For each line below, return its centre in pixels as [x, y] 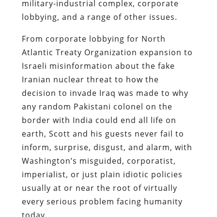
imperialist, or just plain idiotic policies [102, 174]
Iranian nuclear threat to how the [90, 79]
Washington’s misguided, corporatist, [99, 161]
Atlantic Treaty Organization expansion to [107, 52]
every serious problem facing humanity [102, 201]
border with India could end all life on [99, 120]
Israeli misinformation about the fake [98, 66]
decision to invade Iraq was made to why [105, 93]
